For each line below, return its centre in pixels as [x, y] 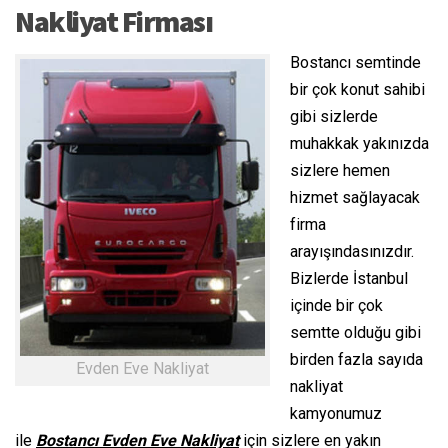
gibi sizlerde [334, 117]
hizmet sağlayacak [355, 198]
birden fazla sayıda [356, 360]
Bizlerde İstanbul [349, 279]
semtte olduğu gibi [355, 333]
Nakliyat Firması [113, 21]
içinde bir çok [336, 306]
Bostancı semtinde [355, 63]
